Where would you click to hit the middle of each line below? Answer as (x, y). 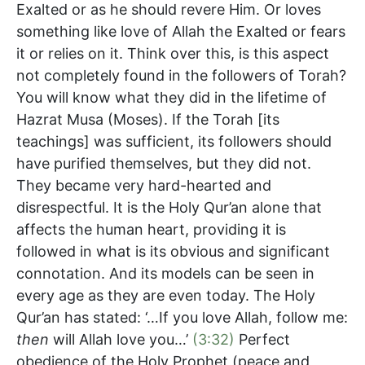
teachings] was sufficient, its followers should (174, 141)
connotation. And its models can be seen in (165, 273)
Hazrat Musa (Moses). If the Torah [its (148, 119)
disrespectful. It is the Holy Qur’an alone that (169, 207)
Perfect (262, 339)
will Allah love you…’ (121, 339)
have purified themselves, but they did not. (164, 163)
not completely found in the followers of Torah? (181, 75)
